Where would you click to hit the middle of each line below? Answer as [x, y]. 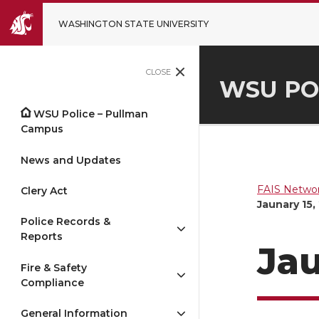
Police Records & [66, 222]
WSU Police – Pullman [91, 114]
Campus [42, 129]
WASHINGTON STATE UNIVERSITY [134, 24]
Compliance [52, 282]
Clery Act [44, 190]
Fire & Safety [54, 267]
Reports [42, 237]
